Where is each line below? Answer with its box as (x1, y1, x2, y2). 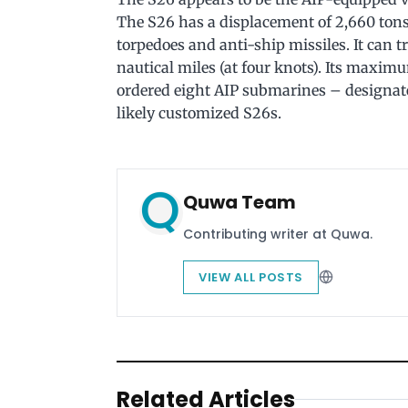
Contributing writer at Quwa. (183, 224, 372, 243)
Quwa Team (183, 189, 296, 215)
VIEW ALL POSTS (199, 268, 304, 286)
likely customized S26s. (117, 103, 281, 122)
